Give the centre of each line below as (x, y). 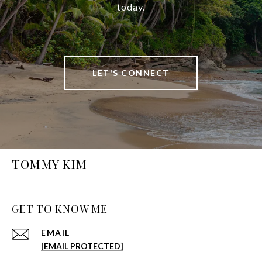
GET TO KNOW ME (60, 208)
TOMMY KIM (49, 163)
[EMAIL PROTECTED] (82, 246)
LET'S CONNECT (131, 73)
